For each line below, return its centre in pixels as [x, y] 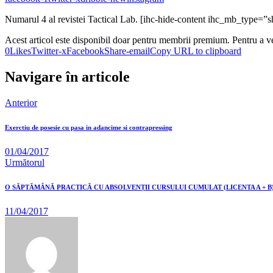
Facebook [85, 51]
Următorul [25, 162]
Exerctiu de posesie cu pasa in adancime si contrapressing [89, 127]
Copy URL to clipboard [196, 51]
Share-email [127, 51]
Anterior [21, 102]
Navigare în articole [67, 76]
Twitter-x [49, 51]
